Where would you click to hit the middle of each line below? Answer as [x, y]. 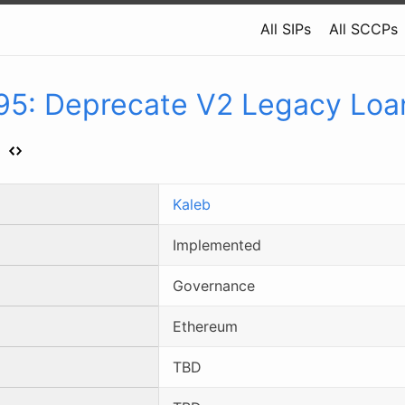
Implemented [217, 245]
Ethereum [205, 326]
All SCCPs [363, 29]
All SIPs [286, 29]
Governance [214, 285]
